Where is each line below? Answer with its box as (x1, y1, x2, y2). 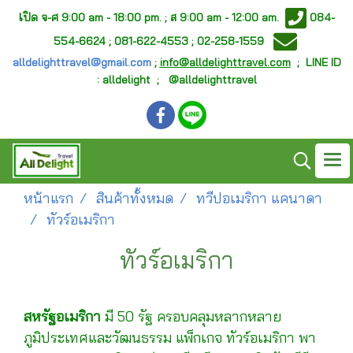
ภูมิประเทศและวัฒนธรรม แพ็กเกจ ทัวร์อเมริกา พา (24, 329, 316, 347)
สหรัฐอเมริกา (24, 307, 101, 325)
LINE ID (305, 55, 341, 69)
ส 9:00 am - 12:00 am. (167, 9, 286, 24)
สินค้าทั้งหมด (96, 189, 173, 207)
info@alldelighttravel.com (159, 55, 291, 69)
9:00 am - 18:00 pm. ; (61, 9, 168, 24)
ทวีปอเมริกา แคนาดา (196, 189, 322, 207)
